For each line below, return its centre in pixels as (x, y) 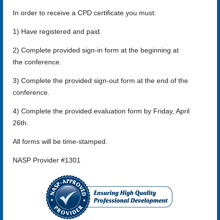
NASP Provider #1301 (47, 160)
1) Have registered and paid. (57, 31)
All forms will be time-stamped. (60, 141)
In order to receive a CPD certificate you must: (84, 13)
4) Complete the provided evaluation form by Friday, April (101, 111)
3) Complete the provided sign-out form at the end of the (100, 80)
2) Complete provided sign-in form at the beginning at (96, 50)
